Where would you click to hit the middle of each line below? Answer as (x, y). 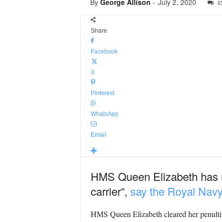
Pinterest (102, 93)
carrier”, (110, 191)
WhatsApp (104, 114)
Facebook (104, 52)
